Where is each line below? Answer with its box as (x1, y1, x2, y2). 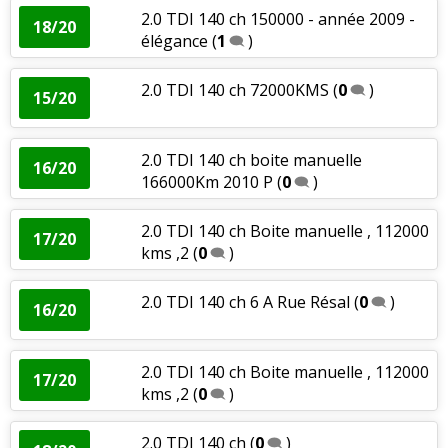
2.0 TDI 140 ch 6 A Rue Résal (140, 290, 350, 313)
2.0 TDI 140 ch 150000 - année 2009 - (140, 7, 415, 30)
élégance (140, 29, 208, 52)
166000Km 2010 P (140, 170, 273, 193)
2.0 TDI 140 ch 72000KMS (140, 78, 329, 101)
